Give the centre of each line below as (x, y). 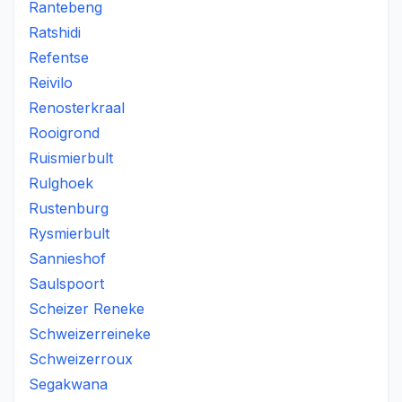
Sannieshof (67, 258)
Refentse (59, 57)
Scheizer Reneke (87, 309)
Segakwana (68, 384)
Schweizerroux (81, 359)
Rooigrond (64, 133)
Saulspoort (66, 284)
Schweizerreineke (90, 334)
